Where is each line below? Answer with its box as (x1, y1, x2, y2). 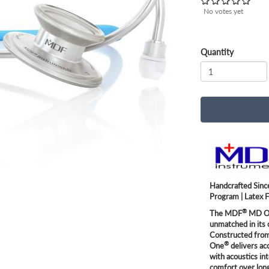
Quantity (201, 47, 234, 57)
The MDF (210, 208, 242, 218)
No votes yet (204, 7, 243, 16)
